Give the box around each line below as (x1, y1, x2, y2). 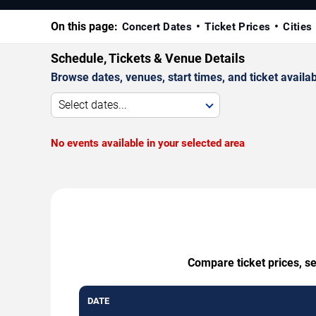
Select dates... (59, 98, 127, 112)
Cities (283, 20, 312, 34)
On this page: (51, 20, 118, 34)
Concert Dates (122, 20, 192, 34)
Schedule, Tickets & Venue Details (51, 51, 245, 66)
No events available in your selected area (51, 137, 245, 150)
